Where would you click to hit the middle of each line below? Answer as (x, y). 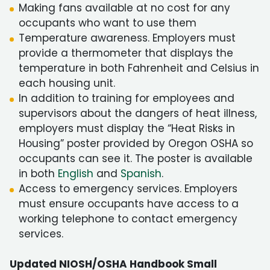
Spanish (141, 174)
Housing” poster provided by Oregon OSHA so (136, 143)
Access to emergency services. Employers (128, 189)
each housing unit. (67, 83)
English (76, 174)
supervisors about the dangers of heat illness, (138, 113)
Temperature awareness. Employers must (127, 38)
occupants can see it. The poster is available (136, 159)
